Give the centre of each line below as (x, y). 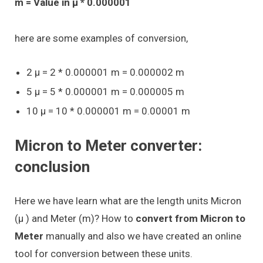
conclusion (52, 166)
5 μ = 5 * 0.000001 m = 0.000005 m (105, 91)
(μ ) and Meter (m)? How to (75, 218)
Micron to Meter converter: (108, 145)
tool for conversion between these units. (104, 253)
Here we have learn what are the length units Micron (128, 200)
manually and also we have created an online (144, 236)
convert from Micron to (190, 218)
